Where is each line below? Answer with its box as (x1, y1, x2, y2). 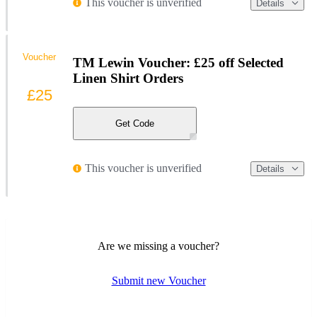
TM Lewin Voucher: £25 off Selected (73, 54, 284, 70)
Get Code (115, 117, 154, 129)
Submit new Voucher (111, 275, 206, 287)
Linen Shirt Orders (73, 70, 183, 86)
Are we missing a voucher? (98, 240, 219, 253)
